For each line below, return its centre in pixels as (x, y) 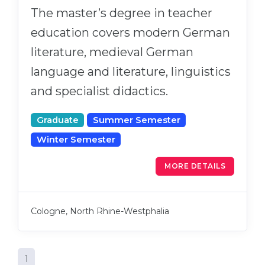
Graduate (57, 120)
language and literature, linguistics (131, 72)
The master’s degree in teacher (122, 13)
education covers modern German (130, 33)
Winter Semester (76, 140)
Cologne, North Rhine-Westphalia (100, 211)
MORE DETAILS (195, 166)
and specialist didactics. (99, 91)
